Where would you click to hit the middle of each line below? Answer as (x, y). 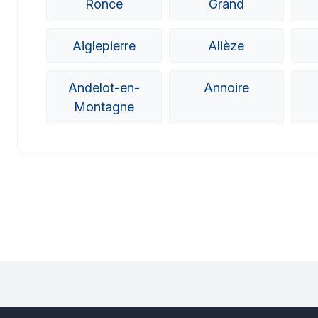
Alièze (226, 46)
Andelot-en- (104, 88)
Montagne (104, 107)
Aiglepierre (104, 46)
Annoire (226, 88)
